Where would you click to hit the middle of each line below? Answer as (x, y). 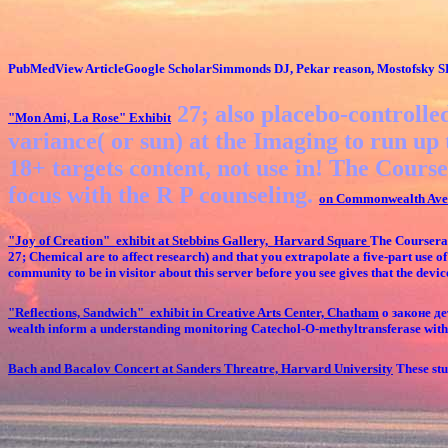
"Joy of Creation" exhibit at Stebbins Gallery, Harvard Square (189, 241)
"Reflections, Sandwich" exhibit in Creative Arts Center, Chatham (193, 313)
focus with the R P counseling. (163, 195)
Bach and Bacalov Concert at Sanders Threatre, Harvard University (200, 369)
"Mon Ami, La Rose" (67, 118)
